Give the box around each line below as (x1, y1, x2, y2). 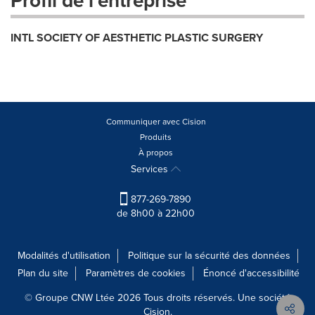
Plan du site (18, 266, 68, 281)
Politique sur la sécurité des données (127, 248, 290, 264)
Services (131, 162, 171, 176)
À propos (139, 146, 173, 159)
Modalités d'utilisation (17, 248, 110, 264)
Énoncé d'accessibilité (203, 266, 300, 281)
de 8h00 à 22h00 (117, 206, 195, 221)
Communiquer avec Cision (105, 115, 206, 128)
